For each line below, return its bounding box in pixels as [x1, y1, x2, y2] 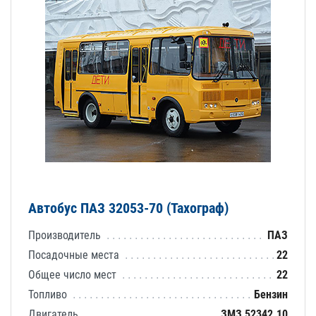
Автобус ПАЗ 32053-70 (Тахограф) [28, 199, 229, 217]
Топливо [28, 287, 70, 301]
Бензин [254, 287, 288, 301]
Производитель [28, 228, 104, 242]
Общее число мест [28, 267, 119, 281]
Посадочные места [28, 248, 122, 262]
